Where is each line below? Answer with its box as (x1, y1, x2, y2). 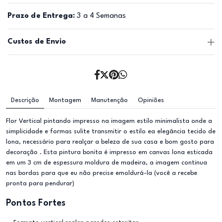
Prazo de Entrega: (7, 12, 75, 20)
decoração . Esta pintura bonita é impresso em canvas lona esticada (6, 149, 213, 156)
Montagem (49, 97, 81, 104)
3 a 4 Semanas (75, 12, 126, 20)
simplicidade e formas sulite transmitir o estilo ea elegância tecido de (6, 128, 216, 135)
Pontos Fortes (6, 199, 66, 208)
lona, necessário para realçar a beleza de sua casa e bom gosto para (6, 139, 214, 145)
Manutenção (91, 97, 128, 104)
